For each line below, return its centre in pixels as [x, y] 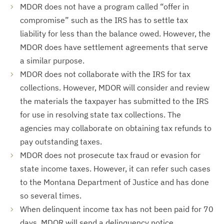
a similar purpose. [52, 60]
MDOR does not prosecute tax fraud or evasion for [110, 155]
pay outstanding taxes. [61, 141]
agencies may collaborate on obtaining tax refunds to [116, 128]
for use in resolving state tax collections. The [100, 114]
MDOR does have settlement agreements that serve [114, 47]
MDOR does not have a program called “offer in [104, 6]
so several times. [51, 195]
